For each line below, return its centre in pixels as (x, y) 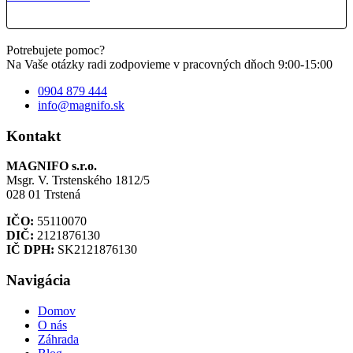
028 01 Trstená (43, 195)
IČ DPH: (30, 250)
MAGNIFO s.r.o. (52, 166)
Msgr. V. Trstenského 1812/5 (78, 180)
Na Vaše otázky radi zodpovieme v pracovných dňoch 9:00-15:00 (169, 64)
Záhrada (58, 339)
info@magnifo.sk (81, 105)
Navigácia (39, 280)
